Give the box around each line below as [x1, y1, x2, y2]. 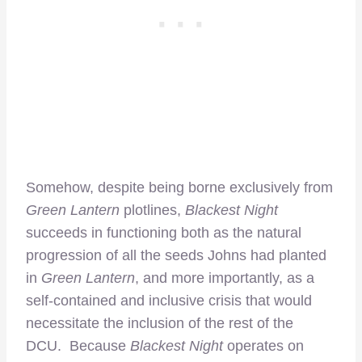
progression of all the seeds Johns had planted [26, 247, 326, 264]
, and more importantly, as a [135, 270, 314, 287]
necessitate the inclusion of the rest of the [26, 315, 293, 332]
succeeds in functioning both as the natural [26, 225, 301, 242]
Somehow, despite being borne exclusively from [26, 179, 333, 196]
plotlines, [120, 202, 185, 219]
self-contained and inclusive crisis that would [26, 293, 312, 309]
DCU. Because [26, 338, 130, 355]
